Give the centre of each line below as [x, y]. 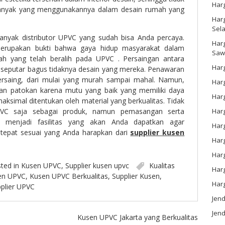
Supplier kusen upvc [97, 166]
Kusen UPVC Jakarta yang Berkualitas [138, 217]
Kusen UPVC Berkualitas [69, 176]
